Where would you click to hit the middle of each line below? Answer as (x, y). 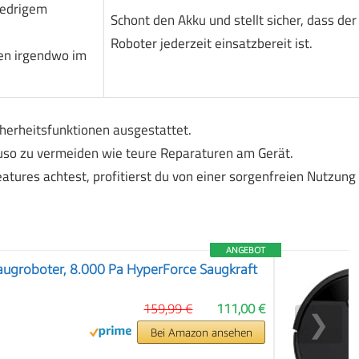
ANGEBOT (246, 249)
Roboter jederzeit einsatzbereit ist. (211, 44)
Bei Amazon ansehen (201, 332)
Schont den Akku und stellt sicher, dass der (233, 20)
